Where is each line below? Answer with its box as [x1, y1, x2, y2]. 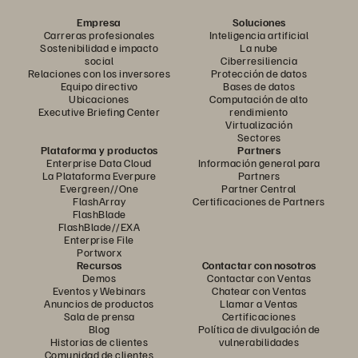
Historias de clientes [50, 335, 149, 349]
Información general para [197, 156, 320, 170]
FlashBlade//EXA [58, 220, 141, 234]
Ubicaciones [69, 92, 129, 106]
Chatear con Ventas [212, 284, 306, 298]
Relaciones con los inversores [27, 66, 171, 81]
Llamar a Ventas [220, 296, 298, 311]
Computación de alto [209, 92, 308, 106]
